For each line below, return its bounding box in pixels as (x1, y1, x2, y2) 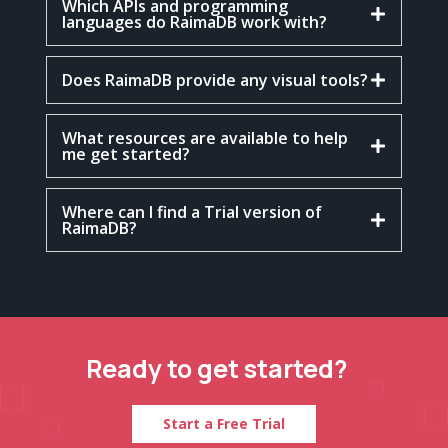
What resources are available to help (61, 126, 348, 149)
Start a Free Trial (163, 413, 285, 433)
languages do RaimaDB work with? (61, 10, 327, 33)
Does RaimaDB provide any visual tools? (61, 68, 368, 91)
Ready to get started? (86, 351, 347, 387)
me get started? (61, 142, 190, 165)
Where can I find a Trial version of (61, 200, 322, 223)
